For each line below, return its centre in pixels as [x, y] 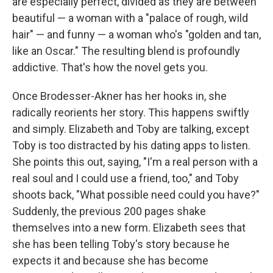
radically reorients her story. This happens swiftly [131, 112]
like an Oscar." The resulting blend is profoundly [126, 51]
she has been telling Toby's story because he [121, 244]
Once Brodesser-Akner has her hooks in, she [119, 96]
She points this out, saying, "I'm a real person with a [135, 162]
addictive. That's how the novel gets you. [110, 67]
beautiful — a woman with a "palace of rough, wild [130, 18]
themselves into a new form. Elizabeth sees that [129, 228]
